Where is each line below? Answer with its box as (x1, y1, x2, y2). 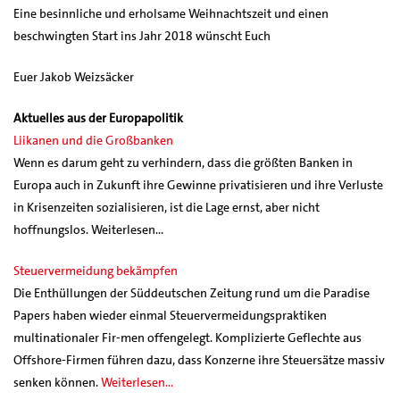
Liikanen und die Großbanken (13, 131, 173, 148)
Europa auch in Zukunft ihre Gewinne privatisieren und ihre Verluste (13, 176, 383, 193)
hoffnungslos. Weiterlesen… (13, 221, 163, 237)
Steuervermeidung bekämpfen (13, 262, 178, 279)
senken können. (13, 373, 101, 390)
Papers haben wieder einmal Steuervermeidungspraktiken (13, 306, 327, 323)
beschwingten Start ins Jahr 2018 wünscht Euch (13, 27, 271, 44)
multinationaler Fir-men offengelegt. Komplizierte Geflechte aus (13, 329, 362, 346)
